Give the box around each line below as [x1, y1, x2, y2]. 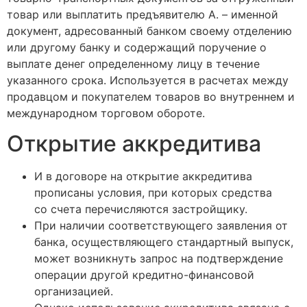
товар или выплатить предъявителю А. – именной [7, 8, 278, 22]
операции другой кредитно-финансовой [34, 268, 254, 282]
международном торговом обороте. [7, 106, 205, 121]
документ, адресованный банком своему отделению [7, 24, 292, 38]
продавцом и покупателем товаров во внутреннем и [7, 90, 295, 104]
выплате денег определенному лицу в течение [7, 57, 260, 71]
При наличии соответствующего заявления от [34, 219, 288, 233]
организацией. [34, 284, 113, 299]
